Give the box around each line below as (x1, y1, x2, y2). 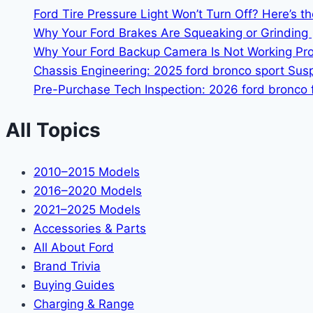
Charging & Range (34, 296, 134, 311)
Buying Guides (34, 277, 115, 292)
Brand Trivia (34, 259, 101, 273)
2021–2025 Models (34, 202, 140, 217)
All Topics (6, 118, 101, 143)
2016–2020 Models (34, 183, 142, 198)
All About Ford (34, 240, 114, 254)
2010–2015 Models (34, 164, 140, 179)
